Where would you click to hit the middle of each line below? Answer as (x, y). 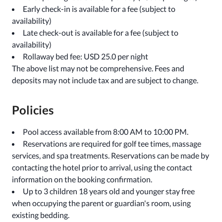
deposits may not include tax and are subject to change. (105, 80)
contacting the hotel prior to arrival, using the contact (102, 167)
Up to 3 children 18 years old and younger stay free (109, 191)
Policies (33, 110)
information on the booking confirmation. (82, 179)
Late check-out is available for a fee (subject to (101, 32)
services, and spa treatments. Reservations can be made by (111, 155)
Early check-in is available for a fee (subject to (99, 9)
